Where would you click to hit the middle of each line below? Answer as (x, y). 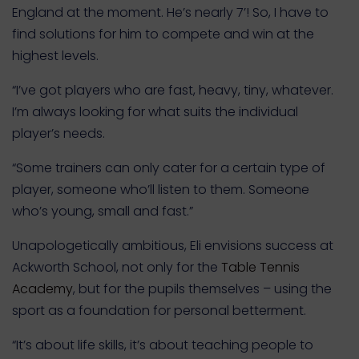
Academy (42, 289)
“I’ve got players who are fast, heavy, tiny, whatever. (173, 90)
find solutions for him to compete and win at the (163, 34)
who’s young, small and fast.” (103, 211)
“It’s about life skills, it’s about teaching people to (163, 345)
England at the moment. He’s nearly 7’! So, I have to (170, 12)
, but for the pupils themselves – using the (202, 289)
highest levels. (55, 56)
